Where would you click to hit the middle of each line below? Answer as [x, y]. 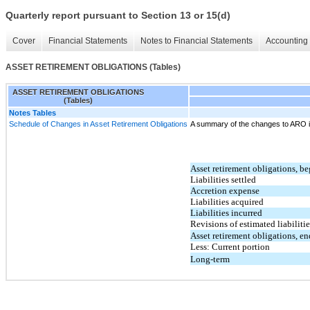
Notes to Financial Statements [197, 41]
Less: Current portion [230, 246]
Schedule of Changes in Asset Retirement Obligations [98, 124]
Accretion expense [225, 190]
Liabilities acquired [227, 201]
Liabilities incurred [226, 212]
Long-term [210, 259]
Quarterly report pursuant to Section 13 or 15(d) [118, 16]
